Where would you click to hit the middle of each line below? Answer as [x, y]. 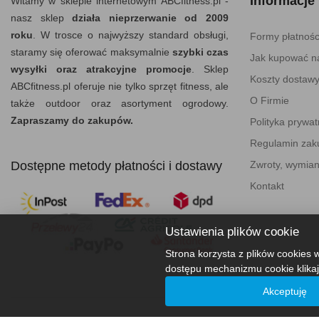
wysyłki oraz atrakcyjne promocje [101, 69]
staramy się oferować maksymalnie [91, 52]
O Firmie [270, 100]
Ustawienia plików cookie [232, 231]
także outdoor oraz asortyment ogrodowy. [120, 103]
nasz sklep [42, 17]
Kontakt [267, 185]
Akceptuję [285, 291]
